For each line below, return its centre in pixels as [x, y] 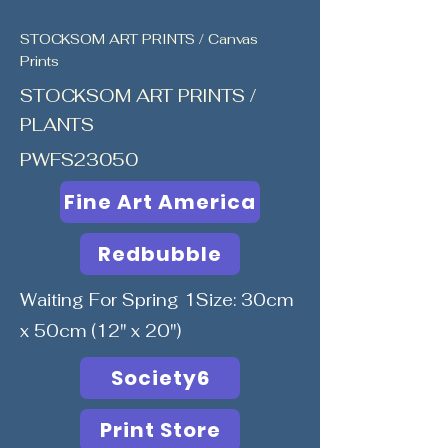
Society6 [160, 378]
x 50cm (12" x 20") [100, 331]
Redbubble [160, 254]
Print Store [160, 430]
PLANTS [57, 124]
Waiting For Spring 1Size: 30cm [156, 300]
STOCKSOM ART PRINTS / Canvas [139, 39]
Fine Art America [160, 202]
